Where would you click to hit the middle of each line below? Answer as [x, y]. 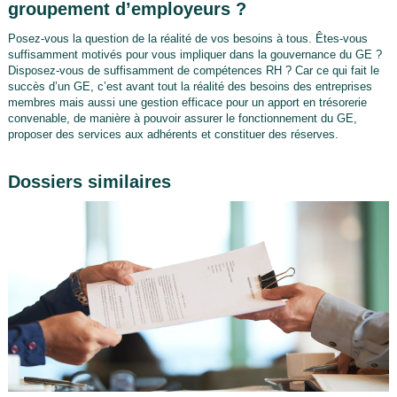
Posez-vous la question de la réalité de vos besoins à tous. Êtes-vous [187, 38]
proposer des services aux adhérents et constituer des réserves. [173, 134]
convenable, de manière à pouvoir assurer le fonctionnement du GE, [182, 118]
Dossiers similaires [89, 181]
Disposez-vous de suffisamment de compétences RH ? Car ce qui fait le [193, 70]
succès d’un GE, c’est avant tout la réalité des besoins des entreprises [190, 86]
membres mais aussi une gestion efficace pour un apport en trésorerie [187, 102]
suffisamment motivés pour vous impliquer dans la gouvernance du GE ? [195, 54]
